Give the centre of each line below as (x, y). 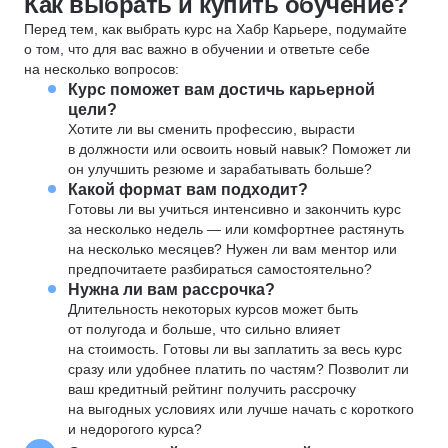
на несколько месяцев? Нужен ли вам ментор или (232, 249)
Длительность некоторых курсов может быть (213, 309)
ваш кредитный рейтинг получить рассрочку (212, 389)
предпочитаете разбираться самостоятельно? (220, 269)
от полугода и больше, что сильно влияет (204, 329)
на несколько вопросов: (101, 69)
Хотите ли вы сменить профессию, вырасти (211, 129)
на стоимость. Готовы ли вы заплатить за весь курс (235, 349)
